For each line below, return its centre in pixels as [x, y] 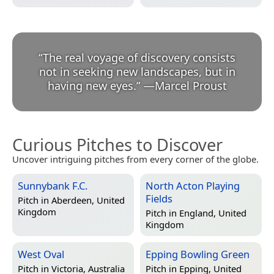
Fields [159, 199]
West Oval [41, 254]
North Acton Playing [193, 186]
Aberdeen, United [88, 200]
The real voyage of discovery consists [139, 58]
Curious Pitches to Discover [117, 145]
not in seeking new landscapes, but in [137, 72]
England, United [213, 213]
